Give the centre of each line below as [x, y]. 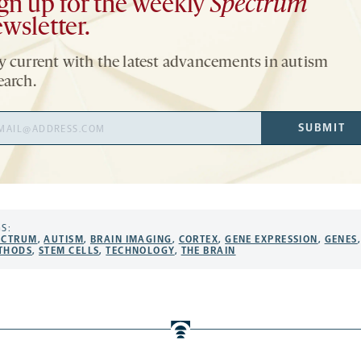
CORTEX [199, 239]
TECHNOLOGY [140, 250]
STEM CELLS [69, 250]
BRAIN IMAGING [131, 239]
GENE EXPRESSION [272, 239]
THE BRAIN [208, 250]
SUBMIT [322, 127]
